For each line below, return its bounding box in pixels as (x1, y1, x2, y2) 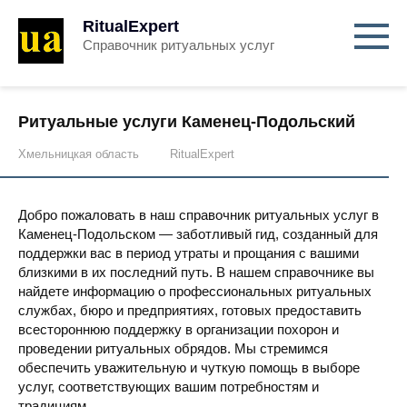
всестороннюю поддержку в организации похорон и (18, 322, 339, 337)
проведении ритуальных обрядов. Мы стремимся (18, 341, 328, 356)
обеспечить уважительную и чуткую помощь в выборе (18, 360, 360, 375)
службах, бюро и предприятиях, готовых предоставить (18, 303, 362, 318)
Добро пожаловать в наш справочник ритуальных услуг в (18, 207, 379, 223)
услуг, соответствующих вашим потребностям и (18, 379, 319, 394)
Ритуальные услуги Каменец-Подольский (18, 113, 355, 131)
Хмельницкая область (18, 147, 139, 161)
